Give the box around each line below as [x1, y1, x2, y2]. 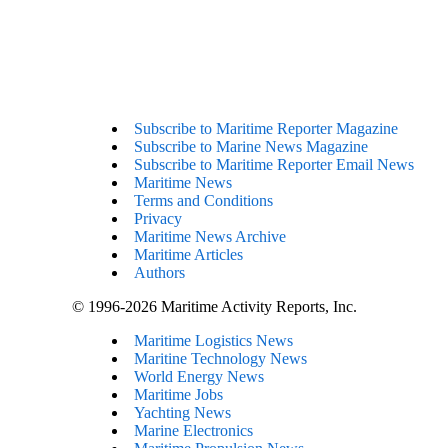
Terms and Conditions [134, 191, 273, 209]
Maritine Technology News [134, 349, 307, 367]
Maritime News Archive [134, 227, 286, 245]
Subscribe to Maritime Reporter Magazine [134, 119, 398, 137]
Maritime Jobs [134, 385, 223, 403]
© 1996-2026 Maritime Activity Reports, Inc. [72, 297, 357, 315]
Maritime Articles [134, 245, 243, 263]
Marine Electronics [134, 421, 253, 439]
